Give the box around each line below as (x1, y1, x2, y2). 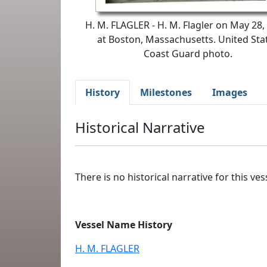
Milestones (140, 86, 192, 99)
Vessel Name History (75, 218, 172, 231)
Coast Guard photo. (143, 46, 232, 60)
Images (212, 86, 247, 99)
